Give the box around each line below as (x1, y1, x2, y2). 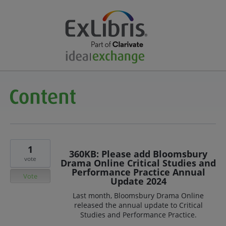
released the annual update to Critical (74, 200, 203, 210)
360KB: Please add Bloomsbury (69, 148, 207, 160)
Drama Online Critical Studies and (61, 157, 216, 169)
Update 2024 (110, 175, 166, 187)
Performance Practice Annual (71, 166, 205, 178)
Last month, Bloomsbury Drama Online (73, 191, 204, 200)
